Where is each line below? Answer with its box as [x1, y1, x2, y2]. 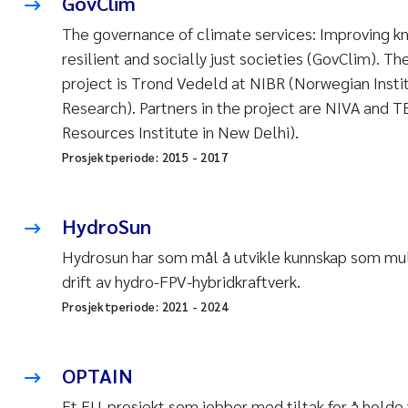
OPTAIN [62, 362, 133, 388]
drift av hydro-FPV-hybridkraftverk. [62, 270, 301, 291]
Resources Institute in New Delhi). [62, 121, 299, 142]
